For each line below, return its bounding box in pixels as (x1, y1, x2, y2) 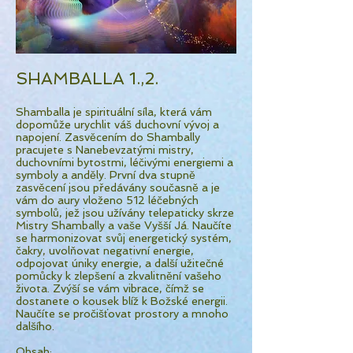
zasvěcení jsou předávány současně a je (16, 181, 220, 194)
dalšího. (16, 320, 54, 333)
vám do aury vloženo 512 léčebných (16, 194, 199, 206)
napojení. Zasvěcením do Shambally (16, 131, 200, 143)
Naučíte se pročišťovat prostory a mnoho (16, 307, 229, 320)
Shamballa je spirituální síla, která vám (16, 106, 212, 118)
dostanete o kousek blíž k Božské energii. (16, 295, 228, 307)
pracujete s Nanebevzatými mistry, (16, 143, 194, 156)
